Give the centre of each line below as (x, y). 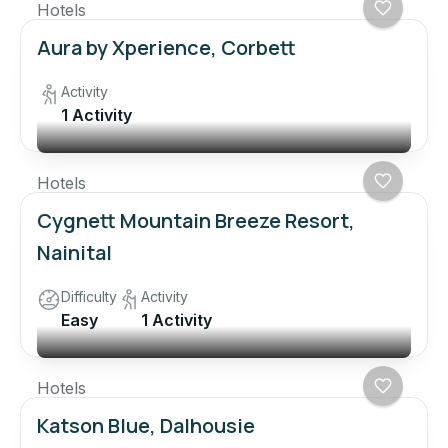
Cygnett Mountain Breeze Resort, (196, 221)
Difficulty (89, 297)
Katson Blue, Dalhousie (146, 426)
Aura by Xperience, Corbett (166, 48)
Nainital (74, 253)
